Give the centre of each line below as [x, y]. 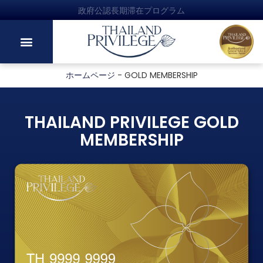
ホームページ [90, 75]
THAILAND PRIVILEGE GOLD [131, 123]
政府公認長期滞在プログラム [131, 11]
